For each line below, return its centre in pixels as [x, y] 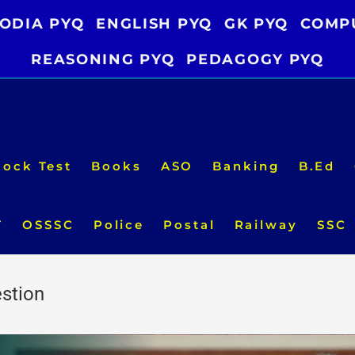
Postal [189, 225]
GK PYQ [256, 24]
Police [119, 225]
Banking [246, 166]
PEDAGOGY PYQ [255, 59]
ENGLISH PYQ [154, 24]
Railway [266, 225]
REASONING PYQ [103, 59]
